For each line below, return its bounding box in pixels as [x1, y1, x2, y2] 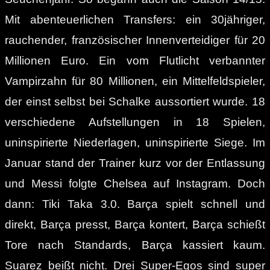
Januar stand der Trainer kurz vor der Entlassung [5, 156, 265, 169]
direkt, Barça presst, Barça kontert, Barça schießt [5, 218, 265, 231]
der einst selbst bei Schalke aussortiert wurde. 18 [5, 95, 265, 108]
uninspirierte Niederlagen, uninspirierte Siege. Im [5, 136, 265, 149]
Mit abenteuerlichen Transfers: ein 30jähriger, [5, 13, 265, 26]
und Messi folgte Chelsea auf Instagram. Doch [5, 177, 265, 190]
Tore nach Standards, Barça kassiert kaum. [5, 238, 265, 251]
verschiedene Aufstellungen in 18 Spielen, [5, 115, 265, 128]
